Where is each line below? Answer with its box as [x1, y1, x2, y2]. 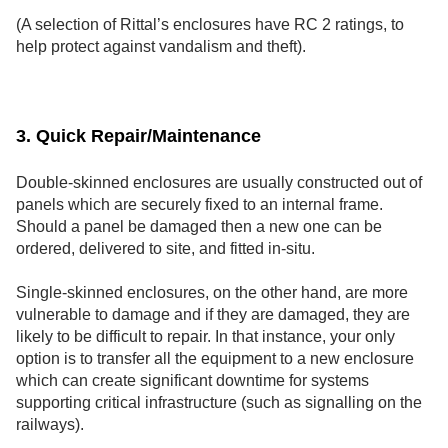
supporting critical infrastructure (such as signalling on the [16, 394, 422, 412]
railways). [16, 416, 84, 434]
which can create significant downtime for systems [16, 372, 369, 390]
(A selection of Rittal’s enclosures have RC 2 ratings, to [16, 15, 404, 33]
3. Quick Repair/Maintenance [16, 126, 261, 147]
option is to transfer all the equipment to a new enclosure [16, 350, 414, 368]
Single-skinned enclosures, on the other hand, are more [16, 284, 408, 302]
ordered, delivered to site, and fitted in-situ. [16, 239, 315, 257]
